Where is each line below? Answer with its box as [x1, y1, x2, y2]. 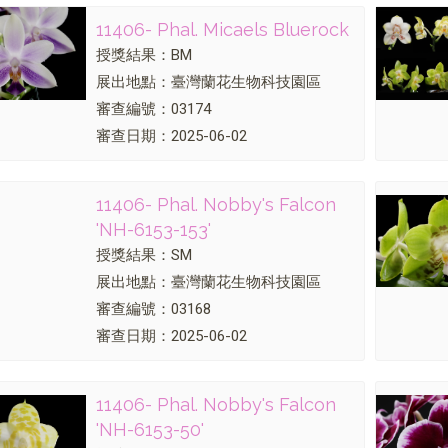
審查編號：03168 [95, 300, 211, 319]
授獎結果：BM [95, 46, 192, 64]
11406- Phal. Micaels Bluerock [95, 19, 349, 40]
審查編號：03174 [95, 100, 211, 118]
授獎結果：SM [95, 246, 192, 265]
